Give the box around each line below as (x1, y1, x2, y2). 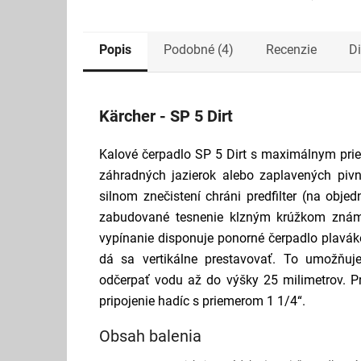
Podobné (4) (164, 41, 234, 57)
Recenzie (266, 41, 317, 57)
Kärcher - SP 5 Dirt (99, 106, 233, 126)
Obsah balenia (99, 326, 201, 346)
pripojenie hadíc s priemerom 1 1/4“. (99, 293, 305, 309)
